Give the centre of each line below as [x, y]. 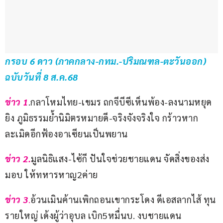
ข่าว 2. [18, 159]
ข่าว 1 [17, 102]
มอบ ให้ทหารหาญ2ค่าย [52, 175]
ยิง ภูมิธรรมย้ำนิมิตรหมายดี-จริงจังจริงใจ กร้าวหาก [102, 118]
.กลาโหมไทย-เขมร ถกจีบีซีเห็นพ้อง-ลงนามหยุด [120, 102]
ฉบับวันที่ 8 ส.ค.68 [42, 77]
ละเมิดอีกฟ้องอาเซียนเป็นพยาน [66, 134]
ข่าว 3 [17, 200]
